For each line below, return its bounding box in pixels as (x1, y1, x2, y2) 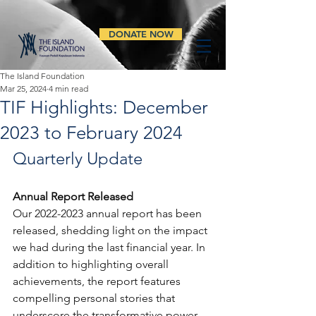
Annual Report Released (13, 190, 133, 203)
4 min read (49, 83, 88, 94)
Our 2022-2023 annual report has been (13, 207, 205, 220)
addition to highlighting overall (13, 257, 171, 271)
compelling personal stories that (13, 291, 178, 305)
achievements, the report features (13, 274, 183, 288)
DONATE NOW (108, 28, 174, 39)
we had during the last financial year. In (13, 241, 208, 254)
